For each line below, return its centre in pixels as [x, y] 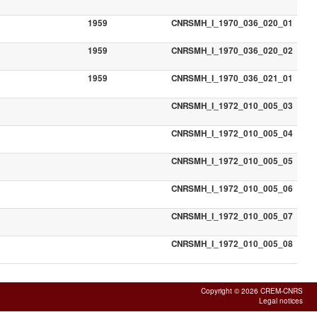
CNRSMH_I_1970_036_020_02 [232, 50]
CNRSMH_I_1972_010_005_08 [232, 243]
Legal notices [281, 300]
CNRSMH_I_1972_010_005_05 [232, 161]
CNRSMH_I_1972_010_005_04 [232, 133]
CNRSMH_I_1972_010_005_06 [232, 188]
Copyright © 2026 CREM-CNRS [252, 290]
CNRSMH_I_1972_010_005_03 [232, 105]
